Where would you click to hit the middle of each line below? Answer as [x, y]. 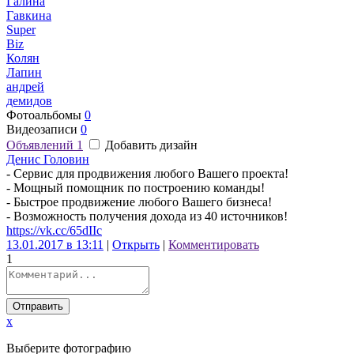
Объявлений [41, 145]
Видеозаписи [43, 129]
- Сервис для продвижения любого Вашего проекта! [147, 173]
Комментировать [214, 245]
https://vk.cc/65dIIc [54, 230]
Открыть [136, 245]
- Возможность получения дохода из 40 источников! [147, 216]
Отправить [38, 306]
